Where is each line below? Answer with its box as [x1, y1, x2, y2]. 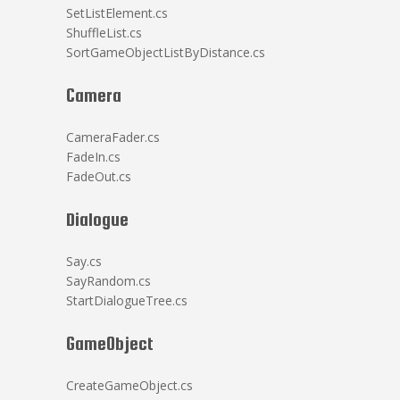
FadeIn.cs [66, 148, 121, 165]
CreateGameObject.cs [66, 377, 193, 394]
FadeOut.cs [66, 168, 131, 185]
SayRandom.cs [66, 272, 151, 289]
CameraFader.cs [66, 129, 160, 146]
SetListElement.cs [66, 4, 168, 21]
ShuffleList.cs [66, 24, 142, 41]
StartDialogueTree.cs [66, 292, 187, 309]
